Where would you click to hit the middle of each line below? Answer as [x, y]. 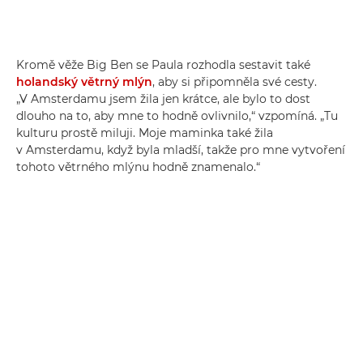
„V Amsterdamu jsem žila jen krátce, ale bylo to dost [163, 98]
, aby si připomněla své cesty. [235, 81]
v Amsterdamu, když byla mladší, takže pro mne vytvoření [181, 149]
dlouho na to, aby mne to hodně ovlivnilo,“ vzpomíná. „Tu [177, 115]
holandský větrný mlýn [84, 81]
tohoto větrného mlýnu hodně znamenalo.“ [138, 167]
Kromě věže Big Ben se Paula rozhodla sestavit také [163, 64]
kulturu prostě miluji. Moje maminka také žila [145, 132]
